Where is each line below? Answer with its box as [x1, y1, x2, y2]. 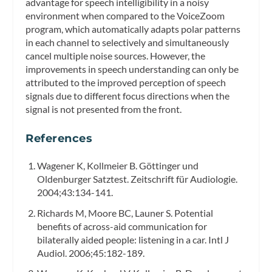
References [25, 132, 93, 146]
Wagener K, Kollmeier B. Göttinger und [36, 160, 199, 172]
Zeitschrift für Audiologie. [130, 173, 237, 185]
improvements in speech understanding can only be [25, 63, 239, 75]
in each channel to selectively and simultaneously [25, 36, 229, 48]
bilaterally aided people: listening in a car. [36, 233, 208, 245]
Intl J [208, 233, 229, 245]
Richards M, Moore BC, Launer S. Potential [36, 206, 213, 219]
